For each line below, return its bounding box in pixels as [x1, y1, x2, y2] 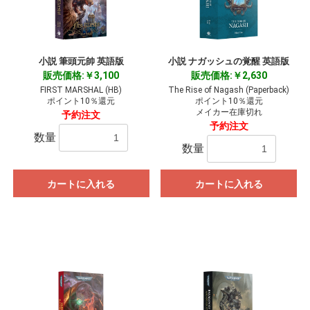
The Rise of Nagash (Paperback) [168, 85, 290, 95]
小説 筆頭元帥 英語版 [38, 56, 124, 67]
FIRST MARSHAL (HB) [40, 85, 122, 95]
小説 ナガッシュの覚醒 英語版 [168, 56, 290, 67]
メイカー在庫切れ [195, 107, 262, 118]
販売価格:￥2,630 [190, 70, 267, 82]
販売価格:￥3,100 [43, 70, 120, 82]
